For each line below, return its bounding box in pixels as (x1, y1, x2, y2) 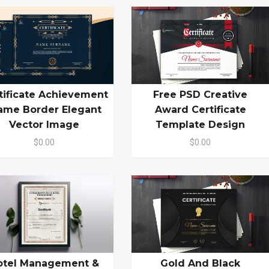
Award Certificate (154, 104, 246, 116)
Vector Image (9, 119, 80, 131)
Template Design (156, 119, 246, 131)
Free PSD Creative (153, 89, 248, 101)
